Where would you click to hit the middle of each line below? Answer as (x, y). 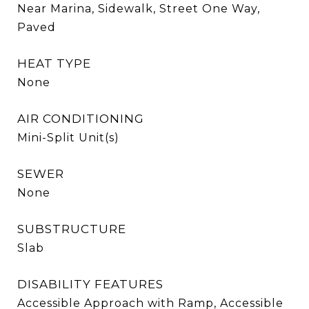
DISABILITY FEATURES (90, 284)
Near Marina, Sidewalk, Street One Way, (139, 9)
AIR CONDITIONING (81, 119)
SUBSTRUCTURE (72, 229)
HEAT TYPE (54, 63)
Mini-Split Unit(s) (68, 138)
